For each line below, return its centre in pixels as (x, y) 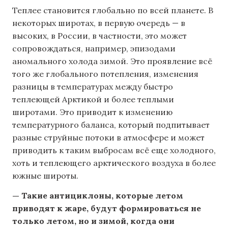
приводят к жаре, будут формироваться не (107, 208)
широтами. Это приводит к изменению (92, 112)
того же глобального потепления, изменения (105, 74)
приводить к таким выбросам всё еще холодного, (114, 150)
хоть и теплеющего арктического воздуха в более (114, 163)
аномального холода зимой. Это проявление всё (112, 61)
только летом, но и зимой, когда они (93, 221)
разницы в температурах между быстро (93, 86)
